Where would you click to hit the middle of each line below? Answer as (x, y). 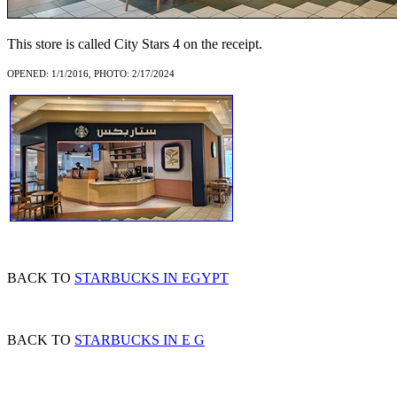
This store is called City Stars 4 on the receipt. (135, 44)
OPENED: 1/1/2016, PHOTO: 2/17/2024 (91, 74)
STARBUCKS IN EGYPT (152, 278)
